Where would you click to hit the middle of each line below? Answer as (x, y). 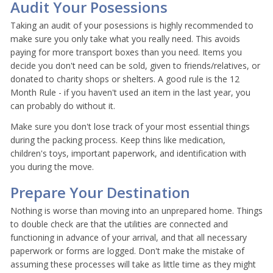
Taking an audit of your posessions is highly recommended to (132, 25)
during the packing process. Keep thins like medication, (118, 140)
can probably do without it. (63, 105)
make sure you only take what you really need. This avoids (125, 38)
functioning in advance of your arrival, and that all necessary (129, 237)
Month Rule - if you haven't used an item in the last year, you (130, 92)
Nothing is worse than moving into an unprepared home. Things (136, 210)
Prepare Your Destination (100, 192)
